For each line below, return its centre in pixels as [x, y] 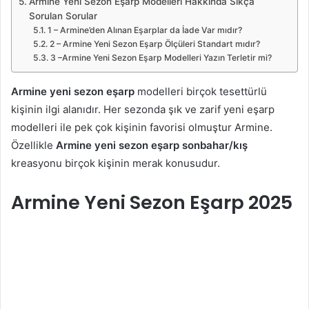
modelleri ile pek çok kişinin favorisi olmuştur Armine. [142, 128]
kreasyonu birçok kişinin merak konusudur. [116, 163]
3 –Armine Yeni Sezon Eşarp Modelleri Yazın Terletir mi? [161, 58]
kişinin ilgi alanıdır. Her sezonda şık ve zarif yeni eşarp [143, 110]
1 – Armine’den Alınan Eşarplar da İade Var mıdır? [144, 30]
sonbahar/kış [215, 146]
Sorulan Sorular [63, 16]
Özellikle [33, 146]
